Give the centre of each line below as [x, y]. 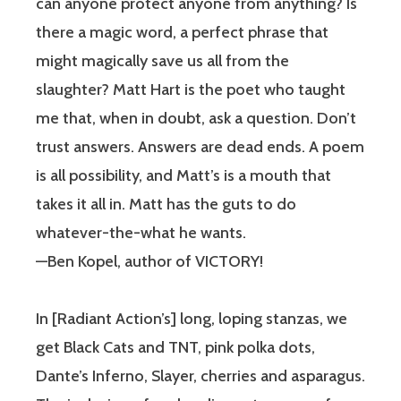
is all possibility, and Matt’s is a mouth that [183, 176]
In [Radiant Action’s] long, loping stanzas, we [192, 319]
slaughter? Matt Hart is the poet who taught [191, 90]
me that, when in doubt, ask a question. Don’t [196, 119]
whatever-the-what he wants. [141, 233]
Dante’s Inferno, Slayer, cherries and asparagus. [200, 376]
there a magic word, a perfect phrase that [182, 33]
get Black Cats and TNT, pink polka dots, [175, 348]
